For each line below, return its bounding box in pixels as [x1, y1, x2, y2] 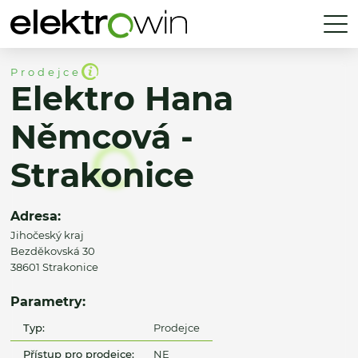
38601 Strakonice [10, 261, 98, 274]
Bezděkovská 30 [10, 245, 95, 258]
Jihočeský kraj [10, 229, 84, 242]
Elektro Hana [10, 79, 233, 119]
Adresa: [10, 208, 61, 225]
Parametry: [10, 293, 86, 310]
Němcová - [10, 117, 193, 157]
